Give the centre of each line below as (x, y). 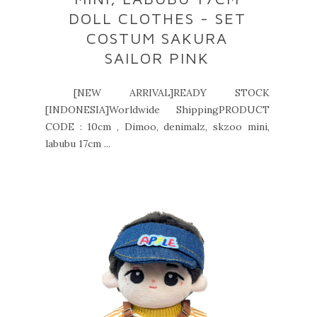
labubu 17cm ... (78, 144)
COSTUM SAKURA (157, 38)
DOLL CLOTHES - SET (157, 18)
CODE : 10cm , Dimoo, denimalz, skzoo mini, (157, 127)
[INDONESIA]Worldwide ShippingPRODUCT (157, 110)
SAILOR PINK (157, 58)
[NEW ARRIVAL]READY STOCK (157, 93)
